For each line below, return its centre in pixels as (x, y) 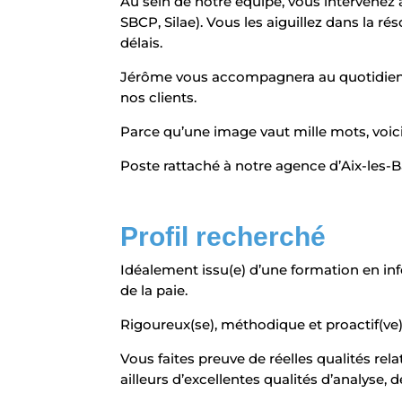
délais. (142, 43)
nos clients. (159, 98)
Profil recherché (223, 237)
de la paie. (154, 291)
